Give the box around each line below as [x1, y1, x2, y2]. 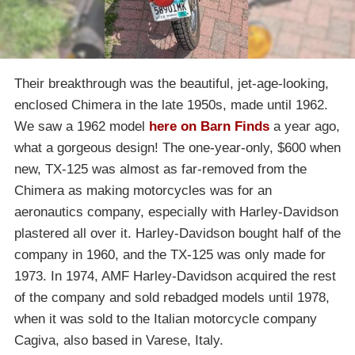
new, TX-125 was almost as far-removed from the [14, 161, 307, 177]
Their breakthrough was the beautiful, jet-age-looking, [14, 75, 329, 91]
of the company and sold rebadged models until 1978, [14, 289, 330, 305]
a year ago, [269, 118, 340, 134]
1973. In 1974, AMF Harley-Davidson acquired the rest [14, 268, 336, 284]
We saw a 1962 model [14, 118, 149, 134]
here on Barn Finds [149, 118, 269, 134]
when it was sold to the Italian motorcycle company [14, 311, 317, 326]
